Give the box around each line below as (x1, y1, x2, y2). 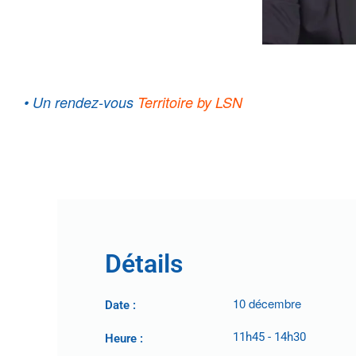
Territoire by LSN (137, 92, 246, 113)
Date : (105, 297, 136, 312)
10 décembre (233, 295, 301, 312)
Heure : (105, 331, 143, 346)
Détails (105, 248, 183, 279)
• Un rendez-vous (24, 92, 137, 113)
